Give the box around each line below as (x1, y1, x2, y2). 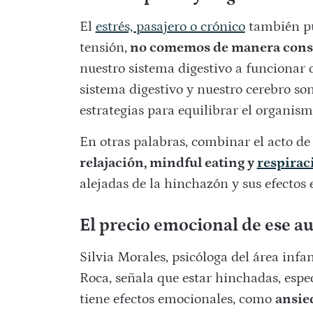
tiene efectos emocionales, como (79, 291, 275, 307)
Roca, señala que (79, 270, 182, 286)
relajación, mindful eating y (79, 155, 257, 171)
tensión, (79, 40, 127, 56)
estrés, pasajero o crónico (95, 19, 245, 35)
